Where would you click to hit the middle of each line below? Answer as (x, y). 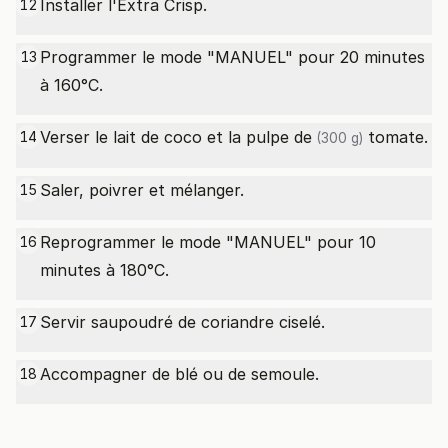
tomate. (395, 137)
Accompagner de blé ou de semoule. (179, 374)
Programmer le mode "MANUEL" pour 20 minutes (232, 57)
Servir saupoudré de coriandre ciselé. (182, 322)
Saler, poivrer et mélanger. (142, 190)
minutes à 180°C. (104, 270)
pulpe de (279, 137)
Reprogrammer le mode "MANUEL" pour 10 (208, 242)
